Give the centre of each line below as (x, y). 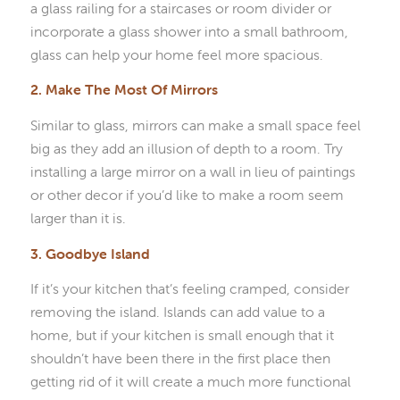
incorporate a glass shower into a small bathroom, (189, 31)
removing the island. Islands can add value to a (177, 312)
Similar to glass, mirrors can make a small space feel (195, 125)
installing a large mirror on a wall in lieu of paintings (192, 171)
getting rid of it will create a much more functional (190, 382)
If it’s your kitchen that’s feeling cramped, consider (189, 289)
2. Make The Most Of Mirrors (124, 90)
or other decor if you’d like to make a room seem (187, 194)
